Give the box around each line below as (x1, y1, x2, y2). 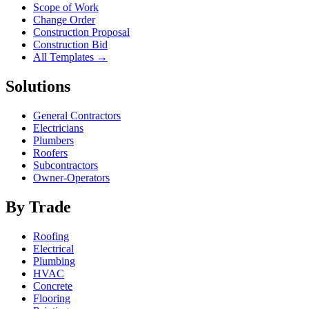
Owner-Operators (33, 171, 110, 183)
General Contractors (33, 109, 121, 121)
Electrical (33, 242, 74, 255)
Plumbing (33, 255, 75, 267)
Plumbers (33, 134, 74, 146)
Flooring (33, 292, 70, 304)
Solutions (6, 77, 70, 95)
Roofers (33, 146, 68, 159)
